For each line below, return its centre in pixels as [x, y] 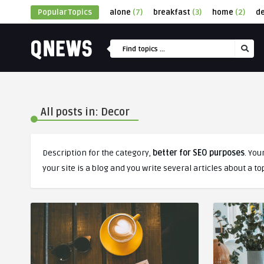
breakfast [172, 12]
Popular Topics [65, 12]
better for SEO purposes [199, 153]
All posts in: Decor [85, 112]
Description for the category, [98, 153]
